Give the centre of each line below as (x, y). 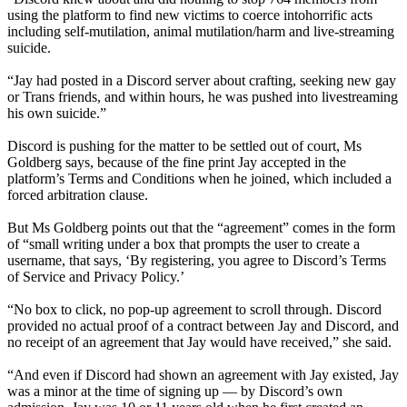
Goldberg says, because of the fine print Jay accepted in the (177, 163)
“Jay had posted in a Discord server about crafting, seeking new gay (202, 81)
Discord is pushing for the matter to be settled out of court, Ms (184, 146)
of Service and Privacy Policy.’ (96, 277)
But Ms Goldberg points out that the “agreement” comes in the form (201, 228)
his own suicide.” (57, 114)
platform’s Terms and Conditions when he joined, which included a (199, 179)
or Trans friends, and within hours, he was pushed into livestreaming (203, 97)
